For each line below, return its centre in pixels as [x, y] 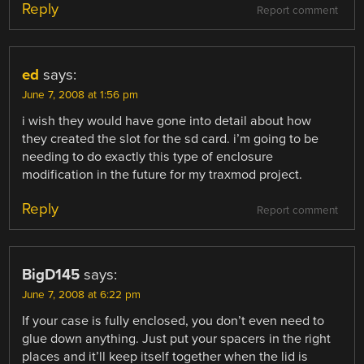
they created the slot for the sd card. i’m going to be [171, 139]
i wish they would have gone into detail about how [167, 121]
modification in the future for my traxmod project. [162, 175]
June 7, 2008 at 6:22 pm [82, 295]
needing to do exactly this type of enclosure [148, 157]
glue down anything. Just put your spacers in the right [177, 338]
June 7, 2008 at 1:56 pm [80, 95]
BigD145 [51, 274]
